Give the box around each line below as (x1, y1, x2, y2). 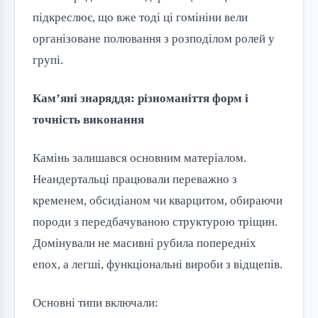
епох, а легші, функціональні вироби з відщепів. (33, 258, 283, 272)
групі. (33, 53, 63, 67)
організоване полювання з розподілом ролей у (33, 32, 275, 46)
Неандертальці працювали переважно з (33, 172, 237, 187)
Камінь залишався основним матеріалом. (33, 151, 246, 165)
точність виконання (33, 113, 144, 127)
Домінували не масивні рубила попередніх (33, 236, 256, 251)
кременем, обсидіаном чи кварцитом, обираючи (33, 194, 283, 208)
